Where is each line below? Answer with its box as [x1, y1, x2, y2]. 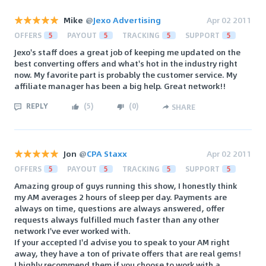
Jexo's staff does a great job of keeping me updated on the [14, 46, 240, 59]
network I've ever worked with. [14, 224, 131, 237]
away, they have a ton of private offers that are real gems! [14, 247, 241, 260]
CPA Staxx [87, 147, 127, 160]
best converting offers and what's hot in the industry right [14, 57, 237, 70]
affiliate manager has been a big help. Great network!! [14, 80, 226, 93]
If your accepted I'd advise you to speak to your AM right [14, 236, 230, 249]
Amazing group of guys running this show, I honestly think [14, 179, 237, 192]
